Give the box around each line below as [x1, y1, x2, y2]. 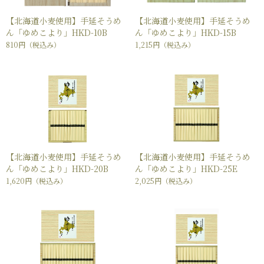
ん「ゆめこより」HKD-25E [135, 163, 237, 175]
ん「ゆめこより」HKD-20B [6, 163, 108, 175]
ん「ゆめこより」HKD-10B [6, 27, 107, 39]
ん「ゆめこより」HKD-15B [135, 27, 236, 39]
